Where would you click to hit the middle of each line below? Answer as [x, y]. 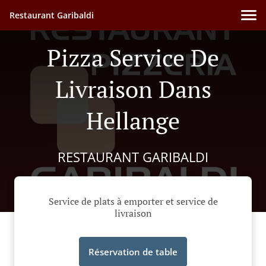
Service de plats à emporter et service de [133, 202]
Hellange [133, 120]
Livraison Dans [133, 89]
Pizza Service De [133, 57]
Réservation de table [133, 252]
